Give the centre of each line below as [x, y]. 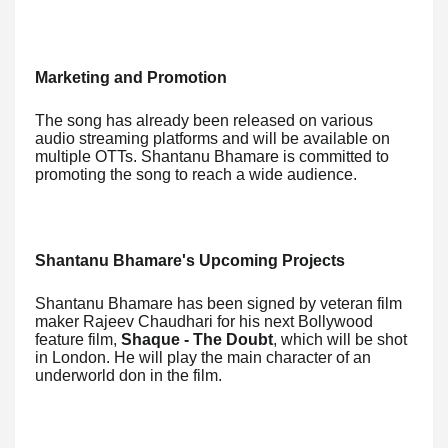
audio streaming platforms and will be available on [212, 139]
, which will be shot [340, 340]
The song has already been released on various [204, 121]
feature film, [78, 340]
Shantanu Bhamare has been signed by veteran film [218, 304]
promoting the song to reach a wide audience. [196, 175]
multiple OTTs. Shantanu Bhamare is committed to [212, 157]
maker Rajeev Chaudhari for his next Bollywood [204, 322]
